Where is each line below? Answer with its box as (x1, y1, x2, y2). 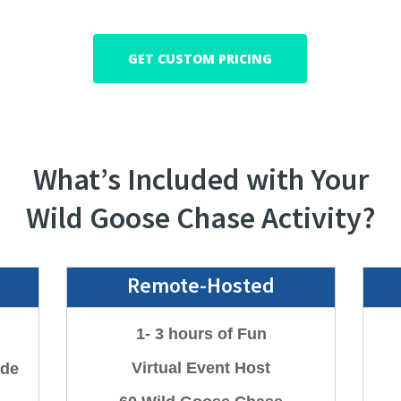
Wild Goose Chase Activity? (25, 199, 376, 236)
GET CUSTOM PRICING (128, 50, 272, 68)
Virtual (132, 359, 186, 378)
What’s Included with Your (32, 160, 369, 198)
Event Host (186, 359, 270, 378)
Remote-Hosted (127, 271, 275, 299)
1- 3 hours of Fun (135, 325, 267, 344)
